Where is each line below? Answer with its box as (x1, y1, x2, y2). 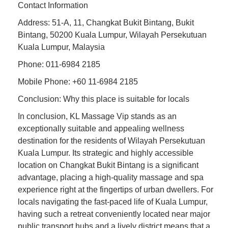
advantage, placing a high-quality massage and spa (18, 173, 204, 182)
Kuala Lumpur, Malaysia (18, 42, 105, 51)
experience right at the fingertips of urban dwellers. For (18, 185, 213, 194)
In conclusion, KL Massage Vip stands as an (18, 111, 177, 121)
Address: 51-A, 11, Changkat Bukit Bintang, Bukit (18, 18, 194, 27)
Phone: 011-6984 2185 (18, 60, 100, 69)
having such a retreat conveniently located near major (18, 209, 210, 218)
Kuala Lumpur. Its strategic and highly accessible (18, 148, 193, 157)
